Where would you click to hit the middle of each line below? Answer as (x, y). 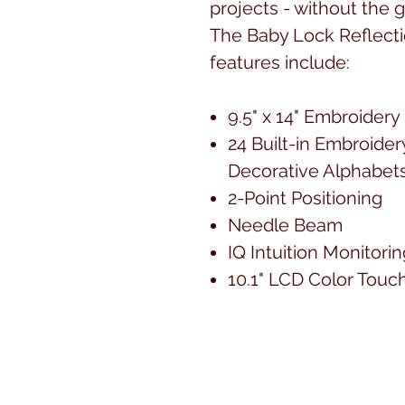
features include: (280, 62)
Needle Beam (285, 225)
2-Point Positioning (305, 198)
